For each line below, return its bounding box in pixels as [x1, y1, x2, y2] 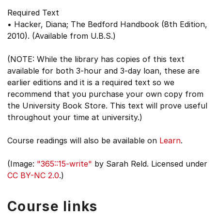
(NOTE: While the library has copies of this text [7, 54, 185, 64]
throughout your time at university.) [7, 112, 142, 122]
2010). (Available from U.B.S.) [7, 31, 116, 41]
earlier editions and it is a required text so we [7, 77, 174, 87]
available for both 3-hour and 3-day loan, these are [7, 66, 200, 76]
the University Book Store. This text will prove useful [7, 101, 207, 110]
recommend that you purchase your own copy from [7, 89, 203, 99]
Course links [7, 198, 98, 215]
